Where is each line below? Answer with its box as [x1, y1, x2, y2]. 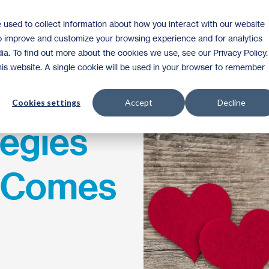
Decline [217, 97, 246, 108]
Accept [125, 97, 153, 108]
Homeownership [61, 23, 135, 35]
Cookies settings [12, 97, 80, 108]
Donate [154, 23, 189, 35]
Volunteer [207, 23, 252, 35]
